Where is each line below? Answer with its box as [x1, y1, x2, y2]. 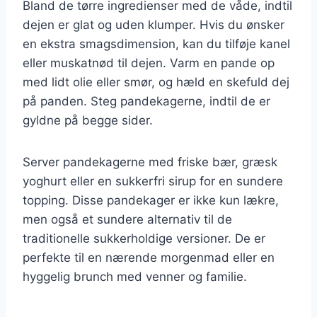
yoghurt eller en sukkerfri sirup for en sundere [23, 173, 283, 188]
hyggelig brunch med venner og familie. [23, 269, 247, 284]
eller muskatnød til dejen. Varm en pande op [23, 55, 275, 70]
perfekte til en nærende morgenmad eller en [23, 250, 275, 265]
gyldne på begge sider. [23, 113, 153, 127]
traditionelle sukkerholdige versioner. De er [23, 231, 265, 246]
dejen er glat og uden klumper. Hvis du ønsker [23, 17, 284, 32]
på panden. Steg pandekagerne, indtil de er [23, 93, 270, 108]
